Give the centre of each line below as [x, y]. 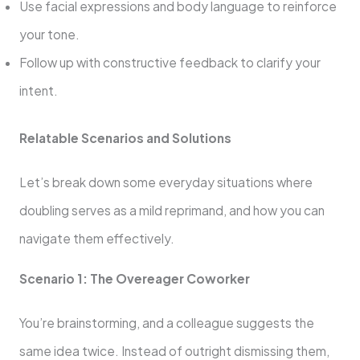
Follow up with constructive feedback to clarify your [170, 63]
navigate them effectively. [96, 238]
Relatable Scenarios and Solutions [125, 137]
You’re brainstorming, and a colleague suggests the [166, 323]
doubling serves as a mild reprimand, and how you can [172, 210]
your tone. [49, 35]
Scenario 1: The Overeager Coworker [134, 279]
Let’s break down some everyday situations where [166, 182]
